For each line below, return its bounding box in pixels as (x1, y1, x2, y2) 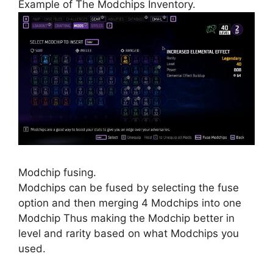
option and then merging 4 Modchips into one (18, 196, 241, 209)
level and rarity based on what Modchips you (18, 227, 239, 239)
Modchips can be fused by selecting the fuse (18, 181, 239, 194)
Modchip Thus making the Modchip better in (18, 211, 235, 224)
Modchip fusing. (18, 166, 96, 179)
